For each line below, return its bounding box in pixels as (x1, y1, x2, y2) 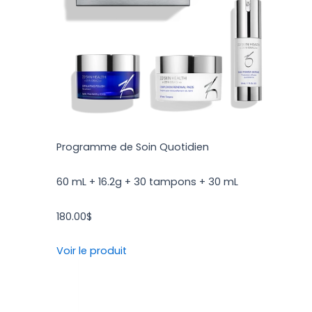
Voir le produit (56, 244, 127, 258)
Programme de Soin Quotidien (56, 140, 210, 155)
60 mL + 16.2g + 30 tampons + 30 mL (56, 175, 239, 189)
